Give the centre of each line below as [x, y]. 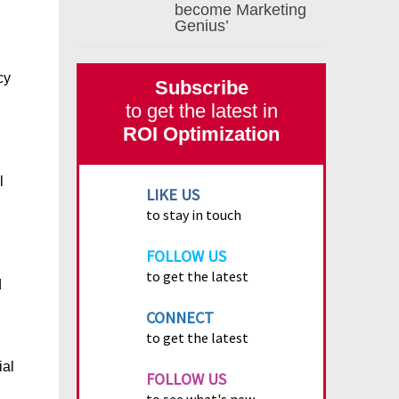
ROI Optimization [201, 134]
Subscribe [201, 88]
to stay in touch [194, 215]
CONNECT [180, 318]
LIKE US [173, 195]
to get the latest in [201, 111]
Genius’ [202, 26]
